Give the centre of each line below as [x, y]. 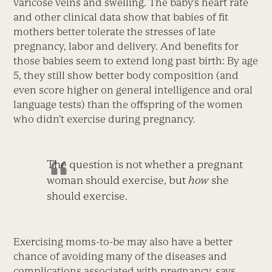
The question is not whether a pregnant [145, 165]
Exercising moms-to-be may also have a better [123, 242]
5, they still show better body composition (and [126, 76]
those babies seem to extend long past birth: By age [136, 61]
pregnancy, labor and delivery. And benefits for [126, 46]
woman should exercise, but [118, 180]
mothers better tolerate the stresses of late [115, 32]
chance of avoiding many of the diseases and [121, 257]
